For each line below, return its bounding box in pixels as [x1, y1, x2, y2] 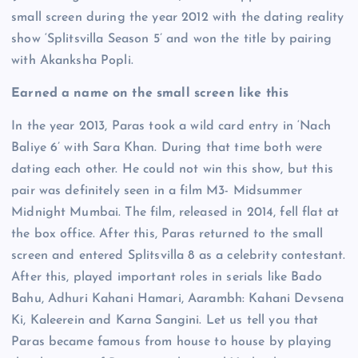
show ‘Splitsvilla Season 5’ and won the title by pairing [11, 33, 332, 46]
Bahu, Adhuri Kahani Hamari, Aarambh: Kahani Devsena [11, 292, 344, 306]
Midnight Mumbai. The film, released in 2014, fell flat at [11, 206, 340, 220]
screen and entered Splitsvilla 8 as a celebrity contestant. [11, 249, 346, 263]
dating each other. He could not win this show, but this [11, 163, 333, 177]
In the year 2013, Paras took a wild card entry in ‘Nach [11, 120, 331, 133]
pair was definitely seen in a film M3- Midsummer [11, 185, 302, 198]
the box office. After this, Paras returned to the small [11, 228, 323, 241]
